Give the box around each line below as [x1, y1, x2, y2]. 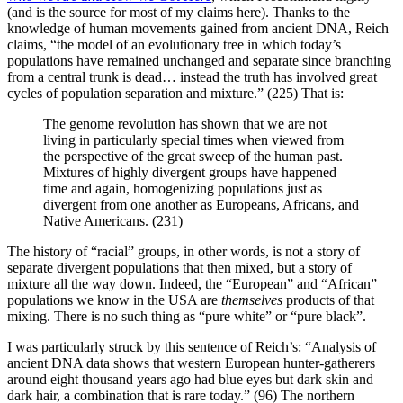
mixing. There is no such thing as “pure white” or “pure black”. [7, 308, 366, 324]
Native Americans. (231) [43, 212, 183, 228]
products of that [282, 291, 374, 308]
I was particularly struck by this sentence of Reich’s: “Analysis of [7, 338, 376, 354]
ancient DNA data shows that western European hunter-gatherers [7, 354, 375, 371]
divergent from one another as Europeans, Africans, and [43, 196, 359, 212]
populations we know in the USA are [7, 291, 221, 308]
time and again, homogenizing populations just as [43, 180, 322, 196]
